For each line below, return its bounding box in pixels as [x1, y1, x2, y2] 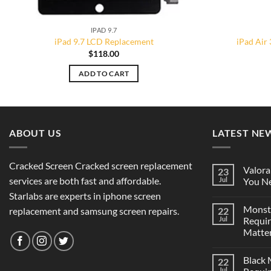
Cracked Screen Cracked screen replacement [9, 160, 192, 172]
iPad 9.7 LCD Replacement [54, 36, 154, 47]
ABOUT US [9, 126, 62, 139]
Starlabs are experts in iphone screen [9, 190, 161, 202]
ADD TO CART [78, 70, 129, 78]
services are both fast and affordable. [9, 175, 161, 187]
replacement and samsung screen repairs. [9, 205, 179, 217]
